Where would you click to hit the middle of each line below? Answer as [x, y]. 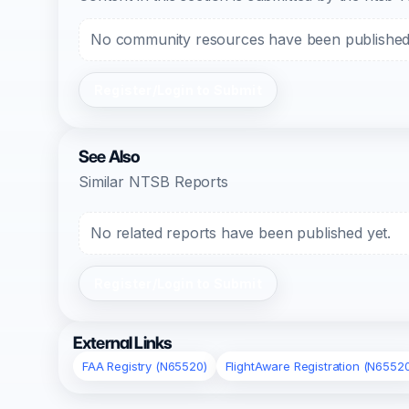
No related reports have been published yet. [241, 233]
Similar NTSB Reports [153, 182]
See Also [110, 157]
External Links [123, 343]
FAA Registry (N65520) [145, 366]
